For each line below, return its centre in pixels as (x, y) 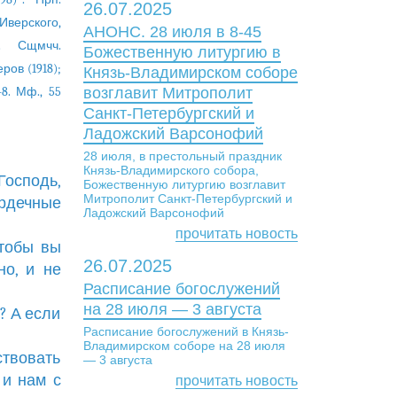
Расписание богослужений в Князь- (186, 331)
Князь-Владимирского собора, (171, 170)
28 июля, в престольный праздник (182, 156)
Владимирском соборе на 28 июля (184, 346)
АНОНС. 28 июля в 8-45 (172, 32)
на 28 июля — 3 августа (172, 309)
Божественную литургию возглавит (184, 184)
